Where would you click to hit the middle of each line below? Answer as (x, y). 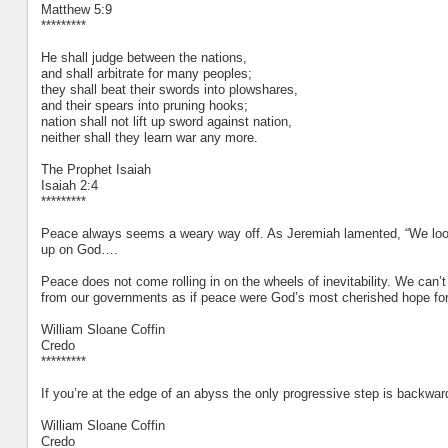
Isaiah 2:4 (69, 185)
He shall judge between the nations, (143, 57)
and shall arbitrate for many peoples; (146, 73)
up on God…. (79, 249)
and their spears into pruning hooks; (144, 105)
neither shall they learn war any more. (149, 137)
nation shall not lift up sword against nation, (166, 121)
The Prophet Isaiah (95, 169)
